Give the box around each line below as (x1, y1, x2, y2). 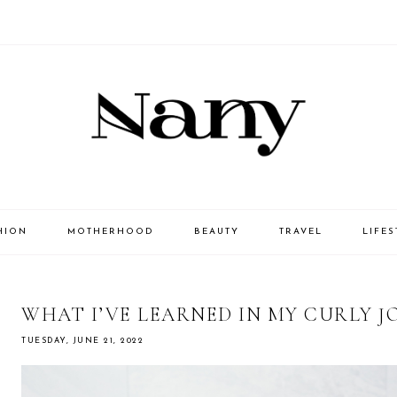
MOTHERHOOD (66, 227, 154, 237)
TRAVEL (278, 227, 323, 237)
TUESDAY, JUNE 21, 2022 (21, 337, 144, 346)
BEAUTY (193, 227, 239, 237)
